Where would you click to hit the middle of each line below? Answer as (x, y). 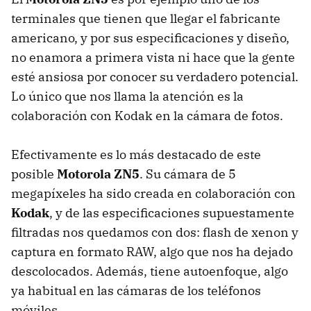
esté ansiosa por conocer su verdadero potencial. (155, 77)
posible (34, 174)
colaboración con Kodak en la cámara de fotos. (147, 116)
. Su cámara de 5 (188, 174)
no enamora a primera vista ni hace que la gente (153, 58)
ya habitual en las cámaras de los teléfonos (136, 291)
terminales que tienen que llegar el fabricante (146, 19)
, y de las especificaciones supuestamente (172, 213)
